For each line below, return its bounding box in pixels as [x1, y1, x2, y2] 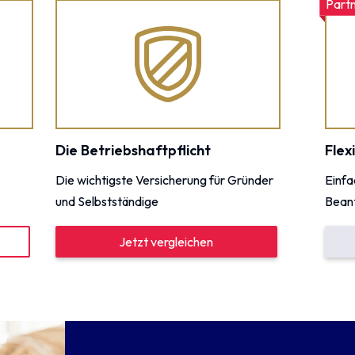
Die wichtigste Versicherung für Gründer [55, 171, 273, 188]
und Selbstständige [55, 193, 158, 209]
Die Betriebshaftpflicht [55, 141, 211, 160]
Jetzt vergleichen [119, 234, 214, 250]
